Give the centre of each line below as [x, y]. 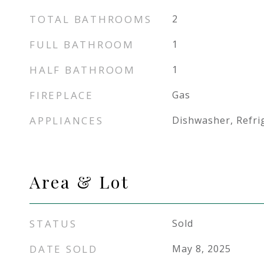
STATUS [53, 224]
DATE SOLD [64, 249]
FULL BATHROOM [82, 44]
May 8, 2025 [201, 249]
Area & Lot [80, 181]
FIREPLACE [62, 95]
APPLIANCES [67, 121]
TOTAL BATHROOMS [91, 19]
